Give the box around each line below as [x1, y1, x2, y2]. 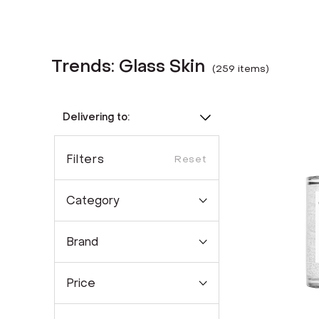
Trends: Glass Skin [51, 56, 205, 78]
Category [66, 193, 120, 208]
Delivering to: [63, 110, 130, 124]
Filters [66, 152, 105, 167]
